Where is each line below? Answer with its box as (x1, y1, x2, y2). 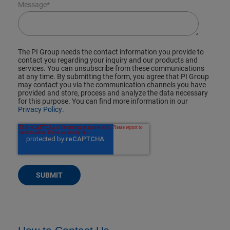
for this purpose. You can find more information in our (18, 97, 188, 106)
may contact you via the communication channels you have (18, 81, 206, 89)
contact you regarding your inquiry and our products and (18, 56, 198, 65)
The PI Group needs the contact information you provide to (18, 48, 204, 56)
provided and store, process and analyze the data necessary (18, 89, 208, 98)
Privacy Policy (18, 105, 62, 114)
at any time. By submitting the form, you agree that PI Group (18, 72, 209, 81)
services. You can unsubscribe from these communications (18, 64, 204, 73)
